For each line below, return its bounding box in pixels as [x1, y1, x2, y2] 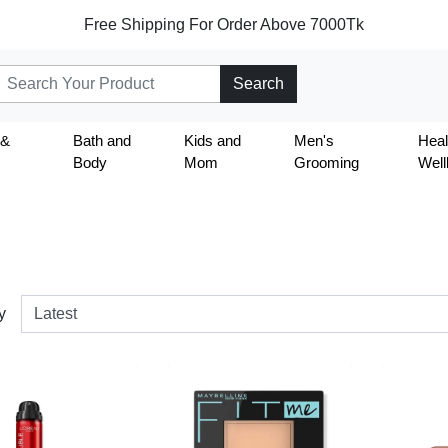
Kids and [183, 131, 241, 149]
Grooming [293, 153, 359, 171]
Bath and [72, 131, 131, 149]
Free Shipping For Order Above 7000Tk [84, 15, 364, 33]
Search [233, 74, 284, 92]
